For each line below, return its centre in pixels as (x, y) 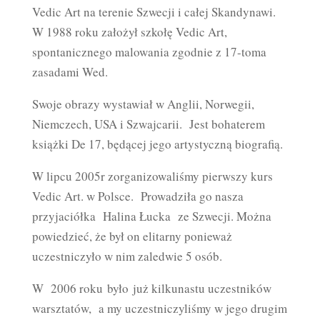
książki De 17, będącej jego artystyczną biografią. (157, 144)
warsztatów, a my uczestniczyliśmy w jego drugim (159, 308)
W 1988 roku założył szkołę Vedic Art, (129, 32)
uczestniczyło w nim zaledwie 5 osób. (127, 256)
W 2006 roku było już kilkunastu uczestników (151, 288)
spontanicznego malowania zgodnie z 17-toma (149, 52)
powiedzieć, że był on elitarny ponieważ (132, 236)
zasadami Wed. (70, 72)
